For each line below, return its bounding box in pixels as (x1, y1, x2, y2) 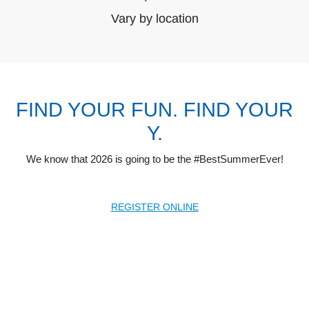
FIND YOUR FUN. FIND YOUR (16, 99, 293, 121)
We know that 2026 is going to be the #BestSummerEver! (26, 154, 283, 166)
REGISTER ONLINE (110, 201, 199, 213)
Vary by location (110, 12, 199, 26)
